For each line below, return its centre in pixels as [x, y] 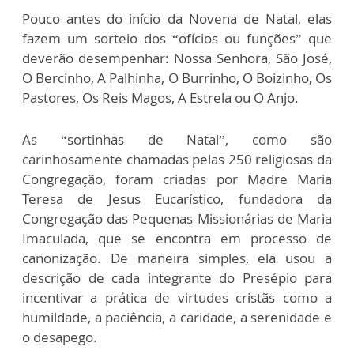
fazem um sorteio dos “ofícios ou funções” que [177, 38]
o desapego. [60, 337]
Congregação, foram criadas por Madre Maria [177, 179]
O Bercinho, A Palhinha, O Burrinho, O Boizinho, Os [177, 77]
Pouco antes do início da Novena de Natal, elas [177, 18]
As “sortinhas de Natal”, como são [177, 139]
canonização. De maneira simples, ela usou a [177, 258]
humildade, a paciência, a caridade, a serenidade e [177, 317]
